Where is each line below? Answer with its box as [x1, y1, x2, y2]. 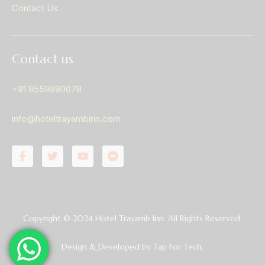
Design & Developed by [62, 241, 151, 252]
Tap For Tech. [153, 241, 203, 252]
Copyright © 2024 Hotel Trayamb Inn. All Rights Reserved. [23, 212, 242, 224]
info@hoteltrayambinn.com [12, 112, 121, 124]
